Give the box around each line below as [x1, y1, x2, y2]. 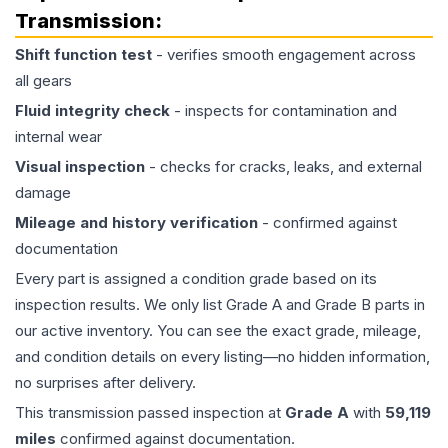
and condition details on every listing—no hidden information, [15, 347, 430, 367]
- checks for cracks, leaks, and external [145, 157, 422, 177]
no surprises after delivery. [15, 373, 196, 393]
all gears [15, 71, 72, 91]
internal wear [15, 127, 102, 147]
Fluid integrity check [15, 101, 170, 121]
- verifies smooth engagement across [152, 45, 416, 65]
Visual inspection [15, 157, 145, 177]
